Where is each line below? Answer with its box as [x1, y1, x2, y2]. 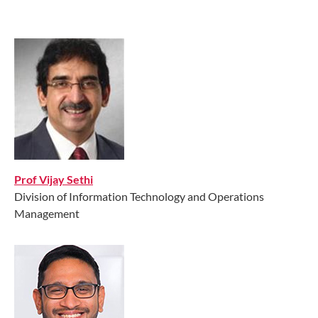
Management [14, 206, 79, 220]
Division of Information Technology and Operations [14, 189, 264, 203]
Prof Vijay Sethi [14, 172, 93, 186]
